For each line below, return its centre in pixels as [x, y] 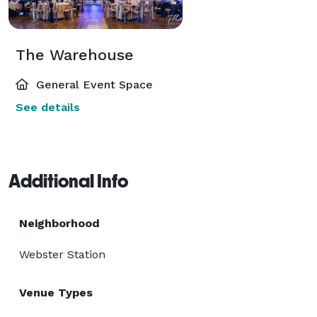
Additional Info [68, 181]
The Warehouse [75, 54]
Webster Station [62, 254]
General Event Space [93, 84]
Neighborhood [59, 223]
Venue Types [56, 292]
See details [48, 107]
